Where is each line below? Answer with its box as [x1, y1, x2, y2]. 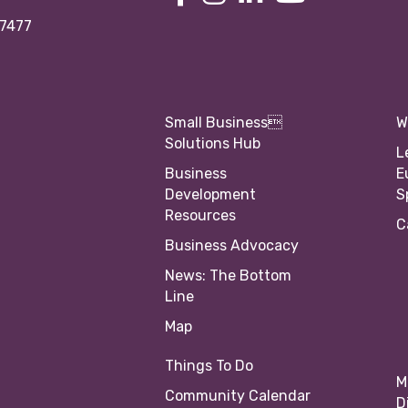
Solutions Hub [164, 135, 260, 153]
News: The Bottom [164, 267, 291, 285]
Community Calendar [164, 387, 311, 405]
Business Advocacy [164, 237, 299, 255]
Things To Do [164, 357, 253, 375]
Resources [164, 207, 236, 225]
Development [164, 186, 256, 204]
